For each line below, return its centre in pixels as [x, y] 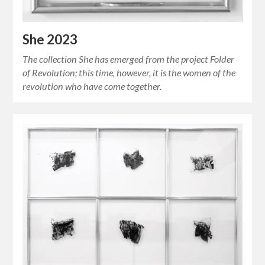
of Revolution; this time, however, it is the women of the [129, 72]
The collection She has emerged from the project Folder [129, 59]
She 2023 [50, 39]
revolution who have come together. [92, 86]
